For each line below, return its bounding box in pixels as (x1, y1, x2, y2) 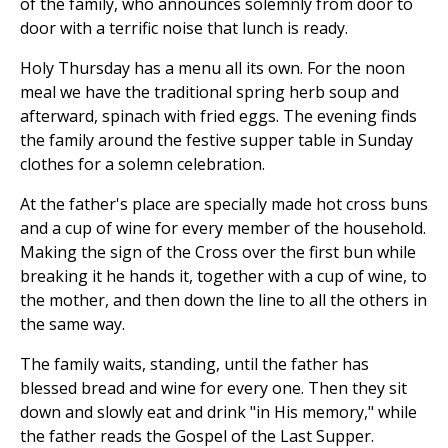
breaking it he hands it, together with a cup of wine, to (20, 265, 427, 288)
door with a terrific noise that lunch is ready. (20, 17, 348, 40)
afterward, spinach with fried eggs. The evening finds (20, 105, 417, 128)
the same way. (20, 313, 125, 336)
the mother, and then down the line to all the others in (20, 289, 427, 312)
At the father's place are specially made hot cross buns (20, 193, 428, 216)
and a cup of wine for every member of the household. (20, 217, 426, 240)
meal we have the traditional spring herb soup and (20, 81, 399, 104)
